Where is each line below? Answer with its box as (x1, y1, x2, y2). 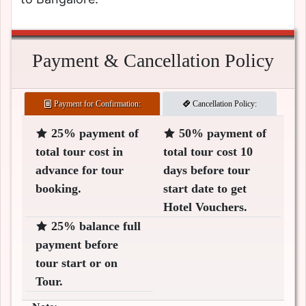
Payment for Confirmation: (52, 99, 141, 109)
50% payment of (176, 126, 266, 141)
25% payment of (48, 126, 139, 141)
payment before (36, 238, 118, 252)
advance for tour (36, 163, 124, 178)
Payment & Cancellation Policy (32, 50, 274, 72)
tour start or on (36, 256, 117, 270)
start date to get (163, 182, 247, 196)
